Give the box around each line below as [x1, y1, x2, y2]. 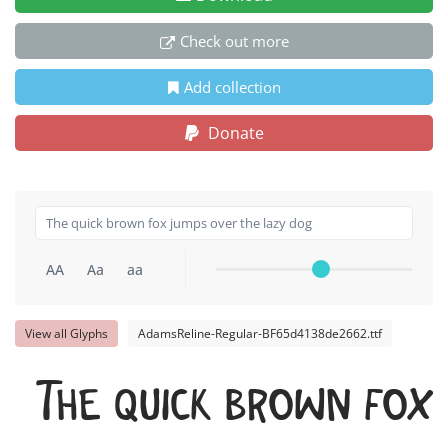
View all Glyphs [25, 325, 108, 343]
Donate [203, 122, 264, 145]
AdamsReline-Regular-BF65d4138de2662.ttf [138, 325, 382, 343]
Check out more [179, 31, 289, 52]
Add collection [183, 77, 281, 98]
